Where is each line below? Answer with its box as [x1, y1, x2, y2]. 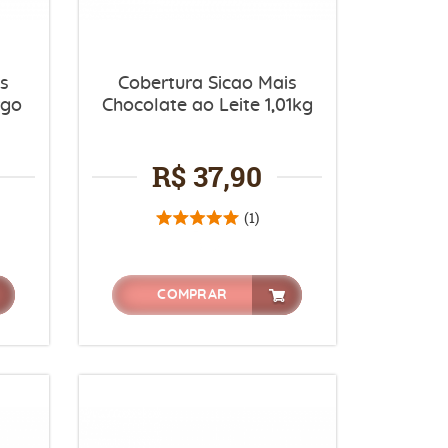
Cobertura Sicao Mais [117, 75, 297, 93]
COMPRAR [157, 288, 228, 302]
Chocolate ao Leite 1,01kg [101, 97, 313, 115]
